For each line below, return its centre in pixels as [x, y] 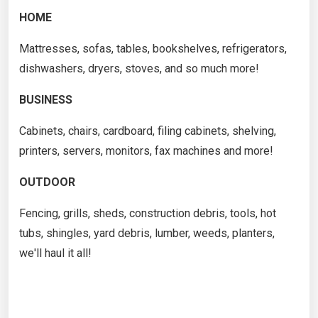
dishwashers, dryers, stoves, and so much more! [139, 68]
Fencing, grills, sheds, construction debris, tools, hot [148, 213]
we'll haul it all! [55, 253]
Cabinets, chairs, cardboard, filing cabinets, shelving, [148, 131]
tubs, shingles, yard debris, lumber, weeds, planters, [147, 233]
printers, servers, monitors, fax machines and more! [146, 150]
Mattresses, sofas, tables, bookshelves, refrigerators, [153, 48]
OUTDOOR [47, 182]
